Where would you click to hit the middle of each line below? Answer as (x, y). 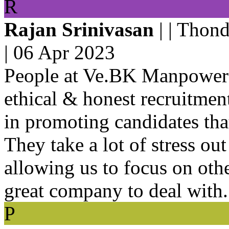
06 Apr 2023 (64, 52)
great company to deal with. (116, 190)
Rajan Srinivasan (79, 29)
